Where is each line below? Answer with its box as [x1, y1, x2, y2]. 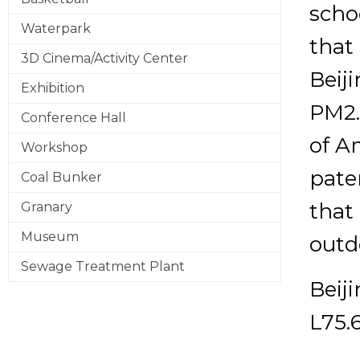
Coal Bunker [21, 170, 102, 185]
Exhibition [21, 80, 84, 96]
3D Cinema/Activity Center [21, 51, 188, 66]
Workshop [21, 140, 88, 155]
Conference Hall [21, 110, 126, 125]
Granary [21, 199, 72, 215]
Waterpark [21, 21, 91, 36]
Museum [21, 229, 79, 244]
